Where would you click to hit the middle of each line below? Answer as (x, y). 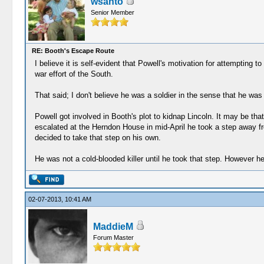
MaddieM (113, 227)
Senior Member (112, 12)
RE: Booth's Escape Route (73, 51)
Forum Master (113, 237)
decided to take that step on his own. (98, 138)
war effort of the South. (74, 74)
